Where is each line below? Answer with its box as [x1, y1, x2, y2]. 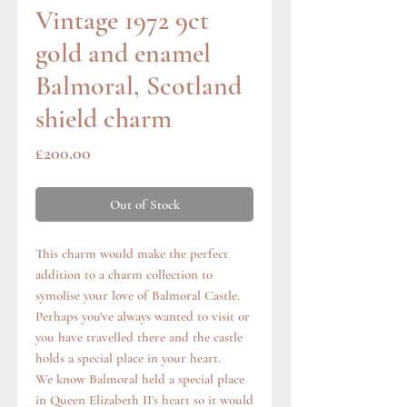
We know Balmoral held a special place [35, 371, 244, 388]
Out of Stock [109, 196, 180, 213]
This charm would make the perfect [35, 245, 228, 263]
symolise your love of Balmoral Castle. [35, 287, 240, 304]
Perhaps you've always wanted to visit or [35, 308, 250, 325]
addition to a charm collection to [35, 266, 213, 283]
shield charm [35, 102, 172, 136]
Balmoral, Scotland [35, 69, 242, 104]
